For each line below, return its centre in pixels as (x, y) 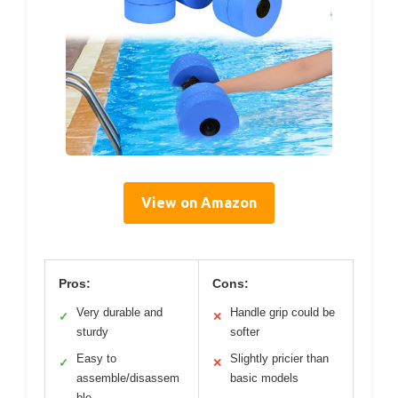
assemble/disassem (128, 378)
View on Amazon (199, 202)
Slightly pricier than (279, 358)
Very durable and (119, 312)
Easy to (96, 358)
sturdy (92, 331)
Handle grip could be (283, 312)
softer (245, 331)
